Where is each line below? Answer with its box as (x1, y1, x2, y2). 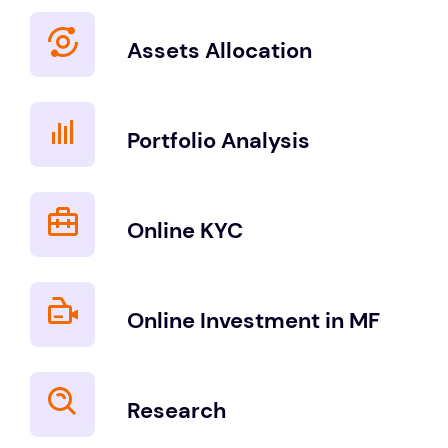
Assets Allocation (126, 36, 312, 66)
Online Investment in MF (126, 306, 380, 336)
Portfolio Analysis (126, 126, 310, 156)
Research (126, 396, 226, 426)
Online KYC (126, 216, 243, 246)
